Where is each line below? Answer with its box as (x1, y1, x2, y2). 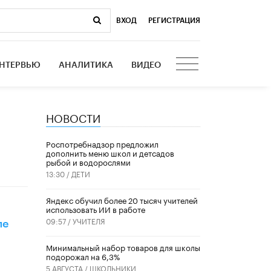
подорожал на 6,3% (46, 250, 120, 263)
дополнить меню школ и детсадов (46, 146, 174, 159)
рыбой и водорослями (46, 155, 131, 168)
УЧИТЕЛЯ (73, 215, 105, 227)
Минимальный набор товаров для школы (46, 241, 200, 253)
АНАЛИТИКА (59, 60, 114, 70)
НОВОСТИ (46, 108, 100, 125)
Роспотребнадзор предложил (46, 137, 158, 150)
